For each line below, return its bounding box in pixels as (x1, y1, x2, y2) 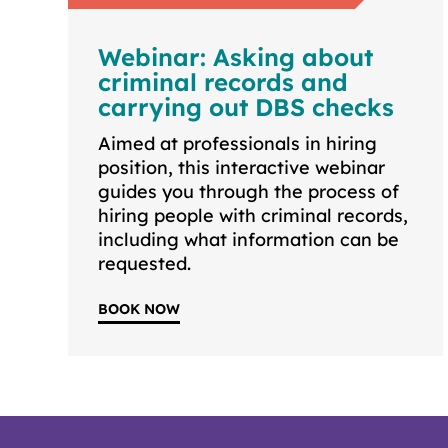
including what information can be (98, 228, 399, 252)
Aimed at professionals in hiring (98, 132, 377, 156)
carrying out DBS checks (98, 92, 394, 123)
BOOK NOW (98, 300, 180, 319)
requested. (98, 252, 191, 276)
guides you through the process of (98, 180, 399, 204)
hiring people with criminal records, (98, 204, 408, 228)
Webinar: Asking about (98, 42, 373, 73)
